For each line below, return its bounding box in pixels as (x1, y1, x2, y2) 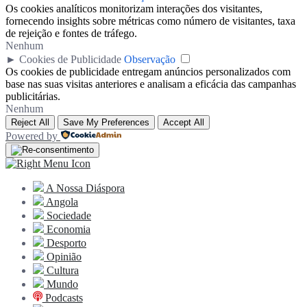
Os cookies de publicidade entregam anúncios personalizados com (5, 65, 291, 77)
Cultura (44, 264, 79, 276)
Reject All (11, 116, 49, 127)
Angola (44, 195, 78, 208)
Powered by (5, 130, 58, 142)
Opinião (44, 250, 82, 262)
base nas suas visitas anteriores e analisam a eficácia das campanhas (5, 77, 296, 90)
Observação (124, 53, 175, 65)
